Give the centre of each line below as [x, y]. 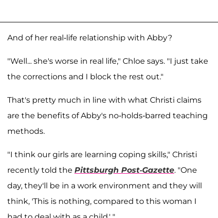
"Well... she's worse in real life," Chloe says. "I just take [108, 61]
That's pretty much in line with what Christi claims [104, 100]
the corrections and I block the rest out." [85, 76]
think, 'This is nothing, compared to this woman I [102, 201]
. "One [186, 170]
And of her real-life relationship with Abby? [90, 37]
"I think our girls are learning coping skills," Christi [102, 154]
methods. [26, 131]
